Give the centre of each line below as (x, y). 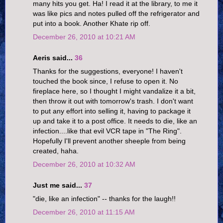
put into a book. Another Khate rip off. (92, 24)
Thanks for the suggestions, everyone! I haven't (108, 71)
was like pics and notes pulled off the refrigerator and (116, 14)
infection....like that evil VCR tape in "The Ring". (107, 131)
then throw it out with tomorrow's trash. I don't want (113, 101)
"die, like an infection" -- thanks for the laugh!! (104, 199)
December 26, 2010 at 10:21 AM (84, 37)
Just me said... (58, 185)
